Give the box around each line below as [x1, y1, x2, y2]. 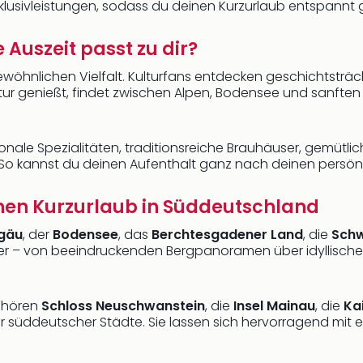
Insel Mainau [233, 297, 315, 315]
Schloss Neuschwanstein [41, 297, 205, 315]
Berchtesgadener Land [152, 225, 303, 244]
